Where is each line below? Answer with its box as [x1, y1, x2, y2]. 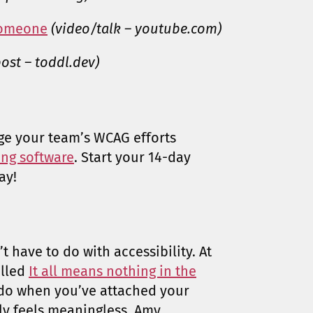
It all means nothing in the [29, 263, 196, 279]
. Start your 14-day [74, 148, 191, 166]
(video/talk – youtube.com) [51, 20, 221, 38]
